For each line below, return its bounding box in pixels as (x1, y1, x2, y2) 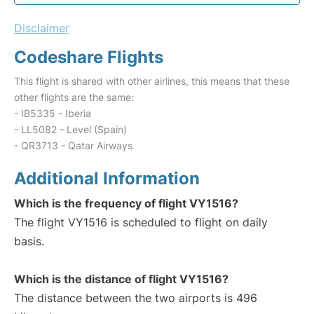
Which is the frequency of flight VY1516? (14, 196, 238, 210)
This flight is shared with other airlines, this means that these (14, 75, 289, 87)
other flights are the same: (14, 91, 134, 103)
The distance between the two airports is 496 (14, 291, 257, 305)
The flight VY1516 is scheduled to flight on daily (14, 215, 268, 229)
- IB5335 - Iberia (14, 107, 91, 119)
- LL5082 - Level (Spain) (14, 123, 127, 135)
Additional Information (14, 168, 200, 189)
